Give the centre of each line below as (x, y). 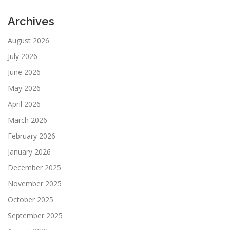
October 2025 (31, 199)
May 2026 (24, 88)
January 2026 (29, 151)
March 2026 (27, 120)
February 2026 (32, 136)
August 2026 (28, 40)
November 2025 (35, 183)
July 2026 (23, 56)
